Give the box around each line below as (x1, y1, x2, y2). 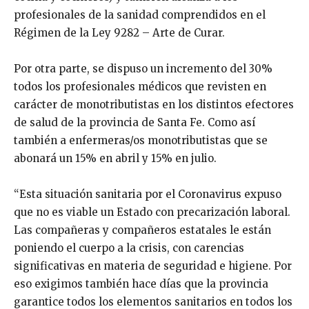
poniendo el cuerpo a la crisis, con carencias (14, 241, 244, 255)
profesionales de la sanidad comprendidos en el (14, 8, 266, 21)
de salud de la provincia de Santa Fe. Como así (14, 115, 255, 129)
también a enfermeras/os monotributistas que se (14, 133, 268, 147)
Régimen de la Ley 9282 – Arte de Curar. (14, 26, 225, 39)
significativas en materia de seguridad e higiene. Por (14, 259, 292, 272)
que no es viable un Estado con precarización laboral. (14, 205, 290, 219)
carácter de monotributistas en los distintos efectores (14, 97, 294, 111)
